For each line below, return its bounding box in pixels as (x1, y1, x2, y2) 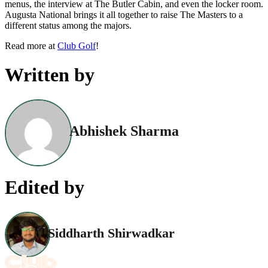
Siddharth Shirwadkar (48, 226, 175, 241)
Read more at (5, 40, 57, 51)
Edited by (5, 176, 84, 198)
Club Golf (57, 40, 96, 51)
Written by (5, 64, 95, 86)
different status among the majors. (5, 20, 132, 31)
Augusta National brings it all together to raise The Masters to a (5, 9, 243, 20)
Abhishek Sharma (69, 123, 179, 139)
